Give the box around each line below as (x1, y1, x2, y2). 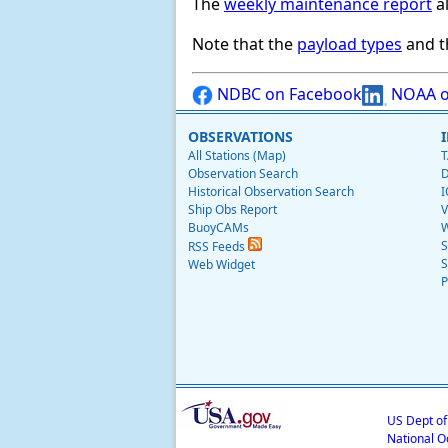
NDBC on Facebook (213, 82, 362, 105)
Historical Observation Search (188, 182, 354, 200)
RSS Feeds (188, 237, 248, 255)
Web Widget (188, 255, 255, 273)
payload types (297, 32, 402, 55)
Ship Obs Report (188, 200, 277, 218)
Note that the (192, 32, 297, 55)
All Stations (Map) (188, 146, 286, 164)
